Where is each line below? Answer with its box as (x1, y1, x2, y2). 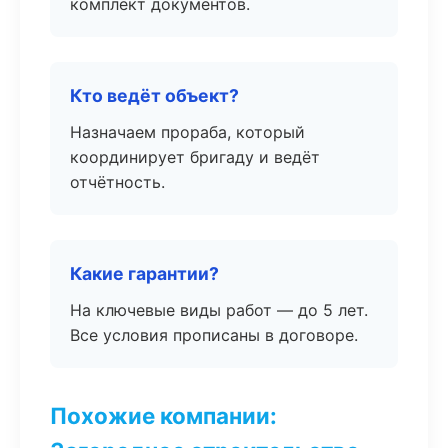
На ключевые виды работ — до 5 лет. (70, 300, 368, 320)
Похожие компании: (50, 402, 277, 429)
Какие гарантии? (70, 263, 219, 284)
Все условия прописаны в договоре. (70, 325, 358, 345)
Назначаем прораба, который (70, 122, 305, 142)
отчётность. (70, 172, 165, 192)
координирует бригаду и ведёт (70, 147, 320, 167)
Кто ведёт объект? (70, 85, 239, 106)
